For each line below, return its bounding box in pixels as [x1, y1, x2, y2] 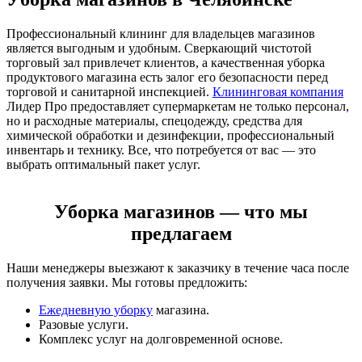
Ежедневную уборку [39, 303, 153, 318]
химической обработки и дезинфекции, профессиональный [6, 128, 335, 143]
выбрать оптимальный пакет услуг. [6, 158, 200, 172]
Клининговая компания [213, 85, 343, 99]
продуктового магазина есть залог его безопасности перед [6, 70, 328, 85]
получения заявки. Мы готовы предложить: [6, 276, 247, 290]
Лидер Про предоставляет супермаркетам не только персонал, [6, 99, 349, 114]
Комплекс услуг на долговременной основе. [39, 332, 283, 347]
